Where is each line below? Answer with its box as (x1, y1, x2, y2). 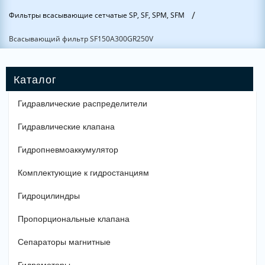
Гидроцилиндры (18, 191, 80, 201)
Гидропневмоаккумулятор (18, 145, 118, 154)
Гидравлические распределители (18, 99, 147, 108)
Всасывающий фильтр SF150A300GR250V (9, 34, 153, 44)
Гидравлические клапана (18, 122, 115, 131)
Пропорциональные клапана (18, 214, 130, 224)
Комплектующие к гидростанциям (18, 168, 149, 177)
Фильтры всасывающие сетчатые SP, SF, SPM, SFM (9, 10, 185, 20)
